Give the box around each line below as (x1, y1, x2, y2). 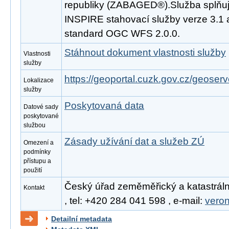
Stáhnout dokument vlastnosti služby (64, 47, 226, 58)
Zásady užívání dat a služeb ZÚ (64, 136, 204, 147)
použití (24, 167, 42, 174)
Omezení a (24, 139, 54, 146)
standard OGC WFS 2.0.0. (64, 28, 180, 39)
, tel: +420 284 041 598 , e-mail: (64, 195, 205, 206)
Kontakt (24, 184, 44, 191)
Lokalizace (24, 77, 54, 84)
